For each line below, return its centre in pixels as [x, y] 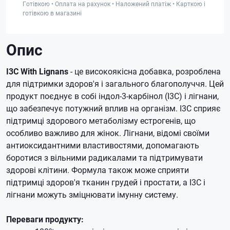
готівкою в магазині [52, 13]
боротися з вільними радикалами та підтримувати [104, 157]
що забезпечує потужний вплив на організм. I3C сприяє [113, 108]
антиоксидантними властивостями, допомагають [103, 145]
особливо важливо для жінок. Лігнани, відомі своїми [108, 133]
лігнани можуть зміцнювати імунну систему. [92, 194]
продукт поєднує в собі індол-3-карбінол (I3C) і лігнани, [112, 96]
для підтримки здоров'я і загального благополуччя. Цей [115, 83]
